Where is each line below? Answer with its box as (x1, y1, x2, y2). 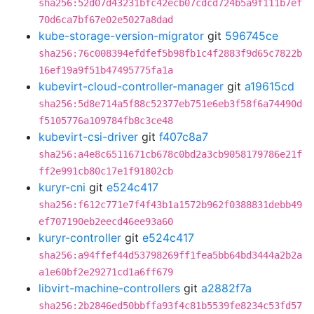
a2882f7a (201, 281, 252, 295)
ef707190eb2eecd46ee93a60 (39, 216, 173, 227)
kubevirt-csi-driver (39, 130, 138, 144)
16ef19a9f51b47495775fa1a (39, 64, 173, 76)
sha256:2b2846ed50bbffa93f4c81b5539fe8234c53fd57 (39, 300, 302, 311)
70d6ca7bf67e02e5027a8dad (39, 14, 173, 25)
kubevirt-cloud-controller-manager (39, 79, 224, 93)
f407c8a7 (159, 130, 208, 144)
